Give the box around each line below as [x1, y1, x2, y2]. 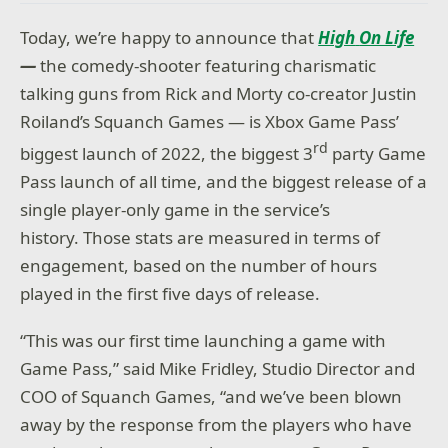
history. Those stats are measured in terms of [20, 225, 381, 249]
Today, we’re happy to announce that [20, 25, 319, 49]
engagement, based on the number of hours [20, 253, 378, 277]
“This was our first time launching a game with [20, 329, 387, 353]
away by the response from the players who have [20, 413, 413, 437]
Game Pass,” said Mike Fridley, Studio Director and [20, 357, 416, 381]
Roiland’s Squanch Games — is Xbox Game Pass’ [20, 109, 400, 133]
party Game [328, 141, 427, 165]
